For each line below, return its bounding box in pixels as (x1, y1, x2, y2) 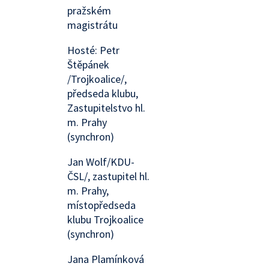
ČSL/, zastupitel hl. (67, 169, 150, 183)
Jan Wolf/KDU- (67, 155, 134, 169)
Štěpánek (67, 58, 109, 71)
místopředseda (67, 198, 136, 212)
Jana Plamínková (67, 252, 144, 266)
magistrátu (67, 18, 118, 32)
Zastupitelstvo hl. (67, 101, 145, 115)
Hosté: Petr (67, 43, 119, 57)
